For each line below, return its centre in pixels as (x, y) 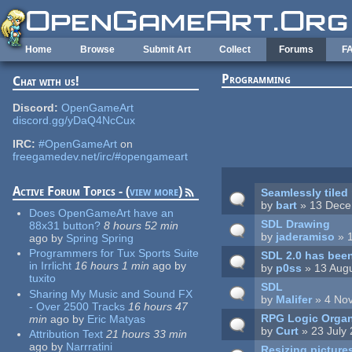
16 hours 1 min (112, 266)
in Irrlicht (50, 266)
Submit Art (167, 49)
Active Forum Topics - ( (71, 191)
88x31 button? (64, 225)
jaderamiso (306, 236)
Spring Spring (99, 238)
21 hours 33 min (146, 334)
